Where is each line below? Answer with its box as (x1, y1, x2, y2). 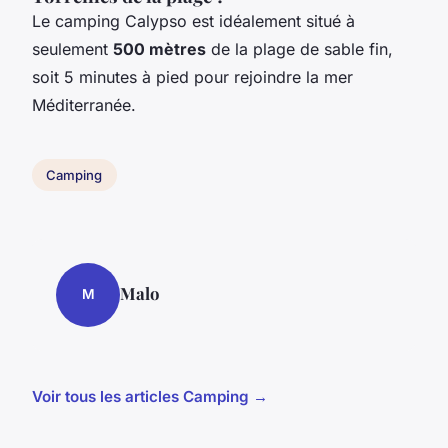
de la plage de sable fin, (206, 39, 393, 60)
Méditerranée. (32, 95, 136, 116)
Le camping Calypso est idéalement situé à (32, 11, 355, 32)
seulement (32, 39, 113, 60)
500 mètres (113, 39, 206, 60)
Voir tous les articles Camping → (32, 386, 268, 406)
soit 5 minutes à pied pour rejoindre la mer (32, 67, 353, 88)
